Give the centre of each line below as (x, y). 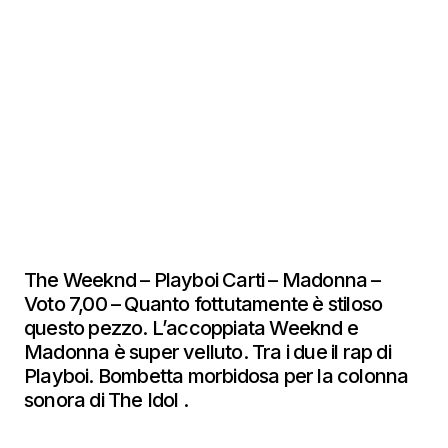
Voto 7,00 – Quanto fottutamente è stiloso (203, 304)
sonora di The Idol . (110, 400)
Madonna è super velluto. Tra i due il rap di (207, 352)
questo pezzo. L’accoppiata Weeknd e (191, 328)
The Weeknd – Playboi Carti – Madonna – (202, 280)
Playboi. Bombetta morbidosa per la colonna (216, 376)
